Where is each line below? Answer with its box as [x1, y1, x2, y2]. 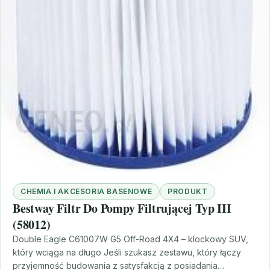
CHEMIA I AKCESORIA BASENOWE [20, 186, 152, 196]
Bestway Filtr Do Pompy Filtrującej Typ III [13, 199, 231, 217]
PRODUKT [168, 186, 208, 196]
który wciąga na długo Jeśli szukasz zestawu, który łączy [13, 246, 241, 257]
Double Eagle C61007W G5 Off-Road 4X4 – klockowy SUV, [13, 233, 248, 244]
